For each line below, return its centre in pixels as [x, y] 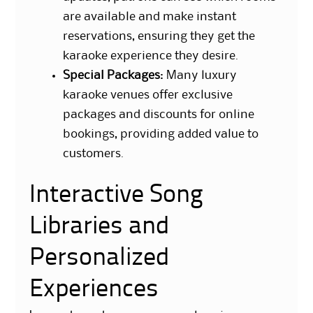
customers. [94, 153]
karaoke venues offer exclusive [148, 95]
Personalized [100, 258]
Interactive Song [117, 195]
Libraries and [100, 227]
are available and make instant [150, 16]
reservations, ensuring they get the [159, 36]
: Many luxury [199, 75]
